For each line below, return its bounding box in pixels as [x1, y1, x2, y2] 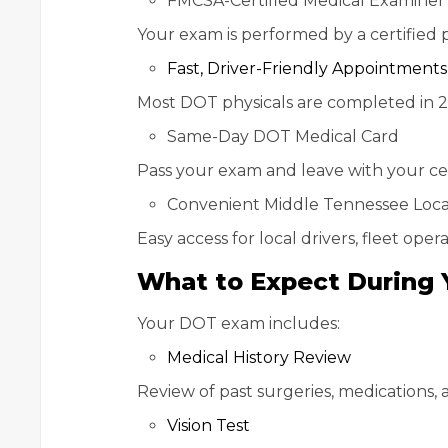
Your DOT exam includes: [137, 314, 340, 334]
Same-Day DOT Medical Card [167, 127, 399, 147]
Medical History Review [167, 348, 351, 368]
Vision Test [167, 416, 250, 436]
